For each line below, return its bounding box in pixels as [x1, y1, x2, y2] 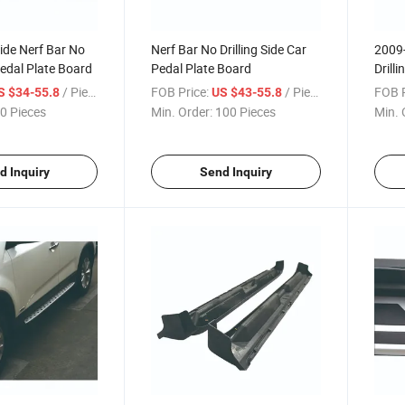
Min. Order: [151, 102, 213, 120]
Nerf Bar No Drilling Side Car [151, 40, 307, 58]
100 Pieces [215, 102, 277, 120]
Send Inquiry [199, 164, 272, 179]
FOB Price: [151, 82, 210, 100]
